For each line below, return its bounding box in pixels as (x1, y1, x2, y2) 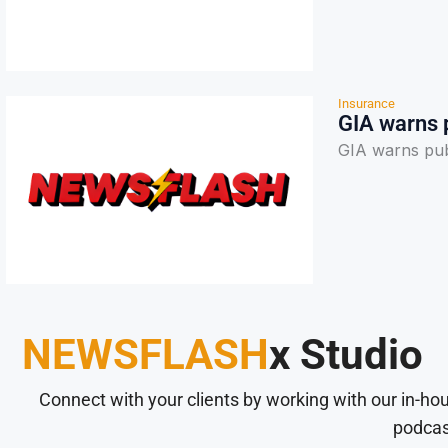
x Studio (269, 329, 423, 379)
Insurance (338, 95, 395, 111)
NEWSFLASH (22, 329, 269, 379)
